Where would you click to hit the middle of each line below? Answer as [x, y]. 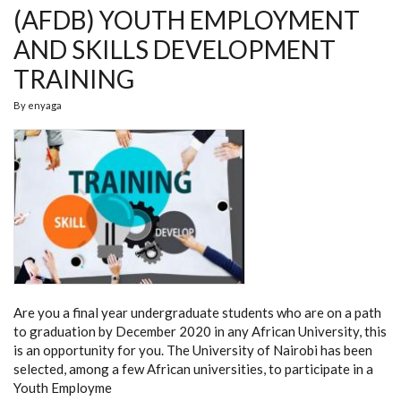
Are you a [42, 313]
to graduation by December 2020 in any [131, 332]
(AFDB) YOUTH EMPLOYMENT [187, 19]
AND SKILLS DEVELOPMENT [175, 49]
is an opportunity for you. [89, 350]
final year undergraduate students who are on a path [227, 313]
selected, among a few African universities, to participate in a [193, 369]
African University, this [319, 332]
